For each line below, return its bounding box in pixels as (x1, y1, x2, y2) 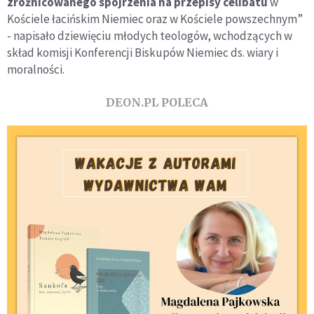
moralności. (7, 61, 64, 77)
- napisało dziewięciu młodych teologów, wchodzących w (7, 27, 292, 43)
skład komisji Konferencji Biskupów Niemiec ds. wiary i (7, 44, 278, 60)
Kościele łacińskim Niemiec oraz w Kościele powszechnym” (7, 11, 303, 27)
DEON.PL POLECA (106, 95, 208, 109)
